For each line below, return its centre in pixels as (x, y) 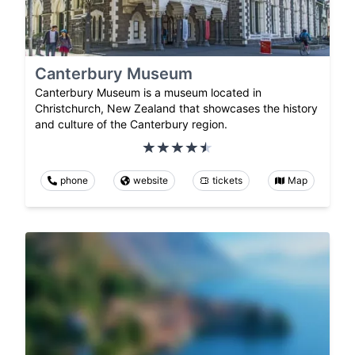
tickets (228, 181)
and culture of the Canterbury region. (131, 124)
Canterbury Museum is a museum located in (148, 93)
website (150, 181)
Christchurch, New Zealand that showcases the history (176, 109)
